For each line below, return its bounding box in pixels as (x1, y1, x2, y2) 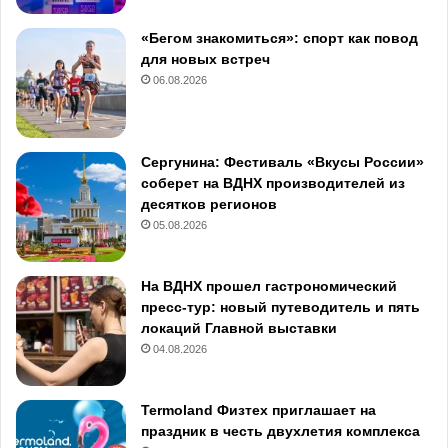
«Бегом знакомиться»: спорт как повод (141, 30, 418, 47)
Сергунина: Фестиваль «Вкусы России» (141, 154, 424, 171)
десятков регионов (141, 196, 277, 213)
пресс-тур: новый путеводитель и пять (141, 299, 420, 316)
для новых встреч (141, 51, 270, 68)
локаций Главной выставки (141, 320, 337, 337)
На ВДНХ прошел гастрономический (141, 278, 397, 295)
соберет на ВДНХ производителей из (141, 175, 405, 192)
